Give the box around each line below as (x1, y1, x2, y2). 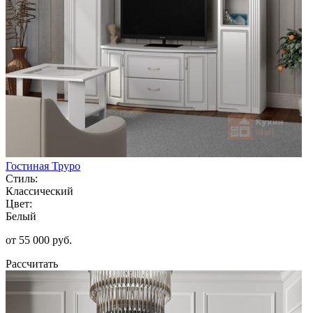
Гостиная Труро (6, 159, 80, 172)
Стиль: (6, 172, 38, 184)
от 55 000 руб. (6, 233, 72, 246)
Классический (6, 184, 73, 197)
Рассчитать (6, 257, 58, 270)
